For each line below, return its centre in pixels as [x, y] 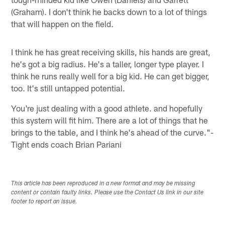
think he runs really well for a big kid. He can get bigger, [110, 76]
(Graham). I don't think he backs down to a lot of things [109, 12]
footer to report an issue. [44, 202]
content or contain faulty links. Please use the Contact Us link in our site [107, 193]
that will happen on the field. [63, 24]
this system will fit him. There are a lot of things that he [110, 120]
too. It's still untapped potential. [68, 88]
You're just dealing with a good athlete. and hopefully [107, 108]
